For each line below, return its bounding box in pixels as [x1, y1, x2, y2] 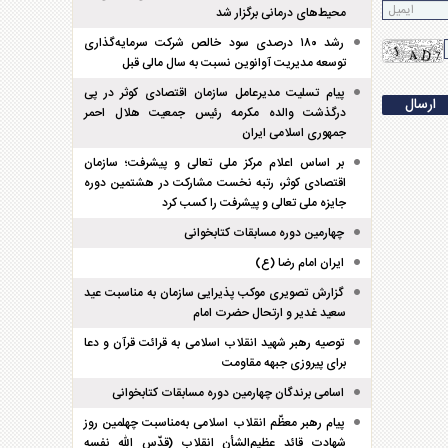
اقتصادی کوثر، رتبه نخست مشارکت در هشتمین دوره [84, 173, 346, 193]
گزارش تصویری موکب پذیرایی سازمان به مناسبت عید [84, 283, 344, 303]
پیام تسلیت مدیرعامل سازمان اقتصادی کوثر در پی [84, 83, 344, 103]
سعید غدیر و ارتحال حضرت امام [193, 303, 346, 323]
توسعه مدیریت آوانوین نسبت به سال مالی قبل [122, 53, 346, 73]
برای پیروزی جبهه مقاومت [222, 353, 346, 373]
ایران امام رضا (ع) [255, 253, 344, 273]
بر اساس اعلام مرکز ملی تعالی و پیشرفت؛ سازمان [84, 153, 344, 173]
